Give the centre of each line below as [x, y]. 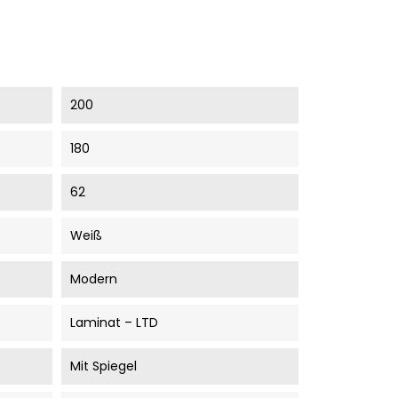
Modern [93, 279]
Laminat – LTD [114, 322]
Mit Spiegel [103, 366]
